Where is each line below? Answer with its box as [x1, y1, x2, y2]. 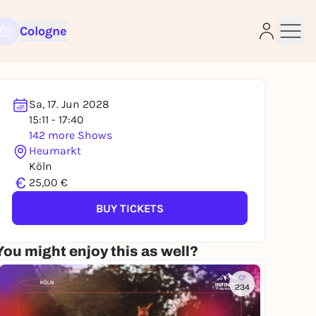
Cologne [19, 23, 67, 39]
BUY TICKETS [96, 201, 164, 215]
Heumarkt [29, 144, 81, 157]
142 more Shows [29, 128, 112, 142]
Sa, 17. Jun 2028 [29, 97, 109, 111]
